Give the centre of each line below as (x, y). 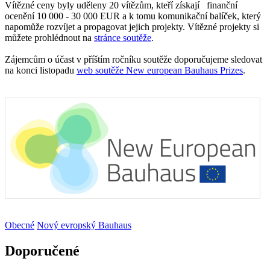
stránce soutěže (123, 37)
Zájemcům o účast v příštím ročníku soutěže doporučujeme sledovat (133, 59)
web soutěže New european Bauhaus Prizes (160, 70)
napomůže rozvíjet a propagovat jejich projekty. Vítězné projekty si (132, 27)
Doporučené (42, 250)
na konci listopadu (41, 70)
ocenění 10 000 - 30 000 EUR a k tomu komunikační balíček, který (133, 16)
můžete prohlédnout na (49, 37)
